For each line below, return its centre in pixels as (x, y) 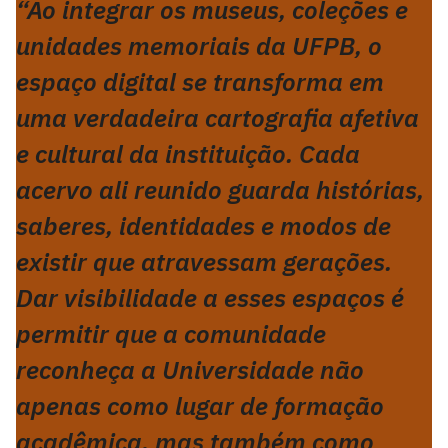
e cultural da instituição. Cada (188, 153)
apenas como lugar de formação (200, 405)
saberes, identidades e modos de (203, 225)
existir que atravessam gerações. (204, 261)
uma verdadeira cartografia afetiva (217, 117)
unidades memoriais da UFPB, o (199, 45)
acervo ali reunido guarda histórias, (220, 189)
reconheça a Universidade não (190, 369)
